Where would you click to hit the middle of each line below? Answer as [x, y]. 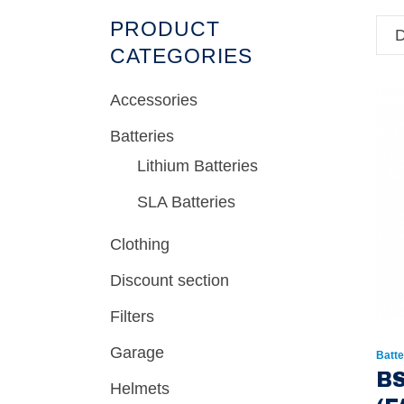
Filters [132, 317]
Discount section [170, 280]
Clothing [140, 244]
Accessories [154, 100]
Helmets [140, 389]
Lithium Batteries [197, 166]
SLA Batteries [186, 202]
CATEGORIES [181, 56]
